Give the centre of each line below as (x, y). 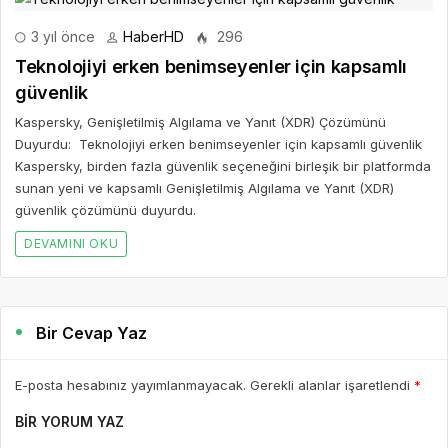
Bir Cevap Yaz (92, 332)
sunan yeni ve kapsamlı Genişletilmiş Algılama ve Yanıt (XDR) (204, 187)
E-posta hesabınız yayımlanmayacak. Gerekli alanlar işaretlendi (214, 384)
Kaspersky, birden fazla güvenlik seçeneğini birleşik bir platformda (223, 165)
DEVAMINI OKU (71, 243)
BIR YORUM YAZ (69, 421)
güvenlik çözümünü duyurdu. (105, 209)
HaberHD (153, 36)
